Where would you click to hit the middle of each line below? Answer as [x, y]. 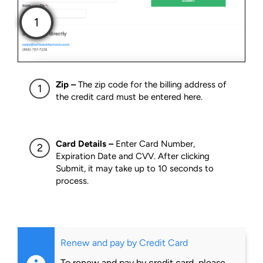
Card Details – [86, 144]
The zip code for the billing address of [152, 85]
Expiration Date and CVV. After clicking [133, 156]
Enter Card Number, [155, 144]
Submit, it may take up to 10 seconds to [135, 168]
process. [72, 181]
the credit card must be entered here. [129, 97]
